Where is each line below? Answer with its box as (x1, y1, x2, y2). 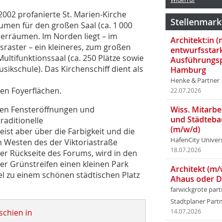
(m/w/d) (170, 124, 200, 135)
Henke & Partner (170, 76, 220, 85)
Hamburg (170, 64, 206, 75)
